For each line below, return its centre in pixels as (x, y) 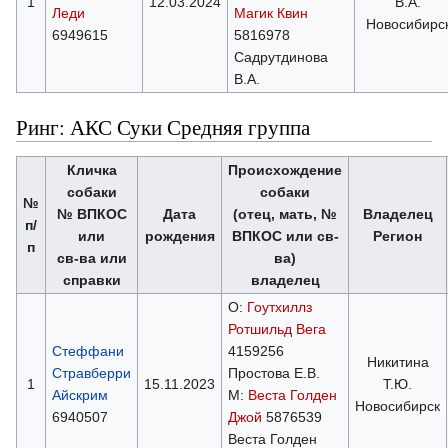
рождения (179, 235)
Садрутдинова (280, 56)
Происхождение (285, 169)
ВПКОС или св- (285, 235)
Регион (397, 235)
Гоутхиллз (279, 306)
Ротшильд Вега (276, 328)
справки (91, 279)
